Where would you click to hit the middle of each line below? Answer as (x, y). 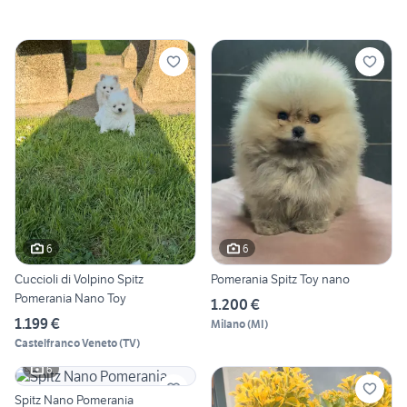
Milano (228, 324)
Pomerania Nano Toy (70, 298)
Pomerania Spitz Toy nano (280, 279)
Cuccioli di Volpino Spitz (79, 279)
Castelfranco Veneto (66, 343)
